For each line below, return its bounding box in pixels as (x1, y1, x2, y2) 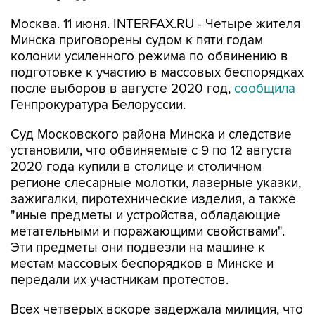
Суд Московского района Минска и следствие (11, 127, 292, 143)
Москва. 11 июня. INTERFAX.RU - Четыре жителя (11, 16, 300, 32)
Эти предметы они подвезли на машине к (11, 240, 265, 256)
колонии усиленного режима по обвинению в (11, 49, 288, 65)
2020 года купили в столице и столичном (11, 159, 262, 175)
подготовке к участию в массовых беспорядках (11, 65, 304, 81)
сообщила (234, 81, 295, 97)
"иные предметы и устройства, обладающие (11, 207, 281, 224)
